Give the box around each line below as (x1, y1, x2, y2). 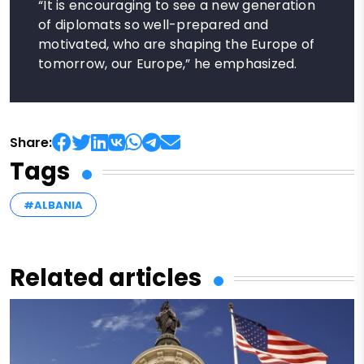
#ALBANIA (24, 197, 83, 214)
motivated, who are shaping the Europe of (38, 35, 315, 54)
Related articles (10, 262, 201, 295)
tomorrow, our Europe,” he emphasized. (38, 54, 297, 74)
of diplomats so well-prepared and (38, 15, 269, 35)
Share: (10, 133, 52, 153)
